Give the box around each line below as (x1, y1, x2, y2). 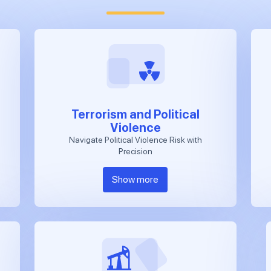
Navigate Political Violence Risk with (68, 134, 202, 145)
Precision (118, 146, 152, 156)
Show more (112, 173, 159, 185)
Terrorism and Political (71, 106, 200, 122)
